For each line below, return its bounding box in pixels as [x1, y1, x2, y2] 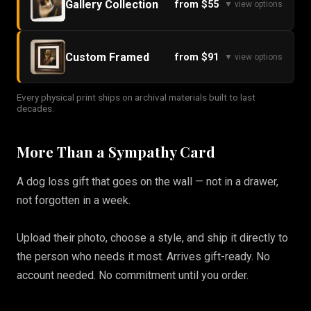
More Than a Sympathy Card [17, 142, 215, 162]
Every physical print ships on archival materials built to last [17, 92, 255, 103]
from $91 [175, 51, 219, 63]
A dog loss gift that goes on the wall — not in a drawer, [17, 175, 278, 189]
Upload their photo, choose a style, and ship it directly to [17, 231, 288, 245]
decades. [17, 103, 54, 115]
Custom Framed [65, 50, 149, 64]
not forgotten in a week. [17, 194, 131, 208]
